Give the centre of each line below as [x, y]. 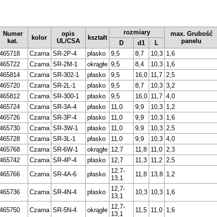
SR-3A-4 [64, 107]
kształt [97, 38]
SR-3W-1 [65, 128]
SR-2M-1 [65, 64]
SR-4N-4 [64, 192]
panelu [191, 41]
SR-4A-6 [64, 174]
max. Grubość [191, 34]
